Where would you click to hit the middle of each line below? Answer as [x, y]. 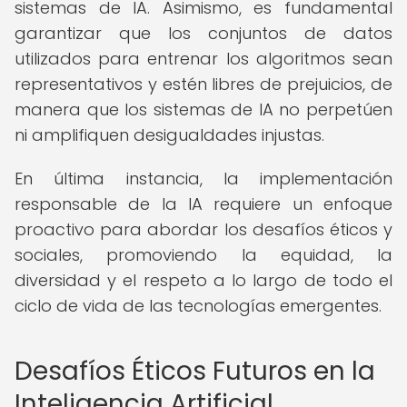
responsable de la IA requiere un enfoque [203, 204]
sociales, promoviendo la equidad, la [203, 255]
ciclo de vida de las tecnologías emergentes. [198, 306]
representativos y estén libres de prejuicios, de [203, 84]
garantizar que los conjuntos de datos [203, 33]
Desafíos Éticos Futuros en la [195, 371]
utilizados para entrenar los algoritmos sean [203, 59]
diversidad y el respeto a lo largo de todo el [203, 280]
